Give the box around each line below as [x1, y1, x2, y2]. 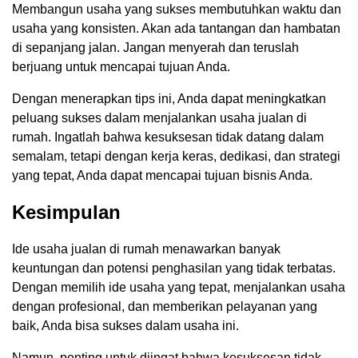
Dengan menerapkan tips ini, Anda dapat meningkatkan [12, 91, 326, 105]
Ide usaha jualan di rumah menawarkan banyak [12, 241, 280, 256]
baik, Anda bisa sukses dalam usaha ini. [12, 318, 239, 332]
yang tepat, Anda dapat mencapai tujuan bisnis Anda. [12, 168, 312, 182]
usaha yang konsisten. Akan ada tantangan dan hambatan [12, 21, 340, 35]
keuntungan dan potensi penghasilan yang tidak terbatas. [12, 261, 336, 275]
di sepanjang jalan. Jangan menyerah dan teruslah [12, 40, 299, 54]
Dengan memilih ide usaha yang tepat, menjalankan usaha [12, 280, 345, 294]
